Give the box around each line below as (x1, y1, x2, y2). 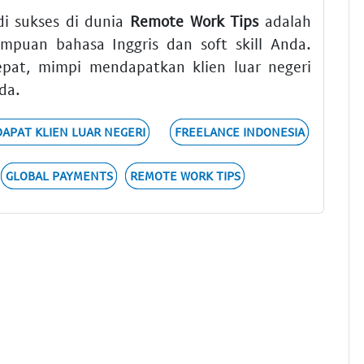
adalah (258, 11, 312, 31)
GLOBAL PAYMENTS (5, 168, 113, 184)
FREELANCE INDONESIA (174, 124, 305, 140)
